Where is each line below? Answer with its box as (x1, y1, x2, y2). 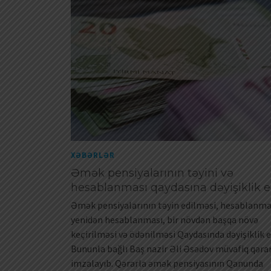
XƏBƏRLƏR (71, 150, 115, 161)
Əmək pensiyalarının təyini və (71, 166, 233, 180)
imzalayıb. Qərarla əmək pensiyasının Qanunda (71, 257, 263, 270)
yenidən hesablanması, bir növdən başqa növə (71, 214, 258, 226)
